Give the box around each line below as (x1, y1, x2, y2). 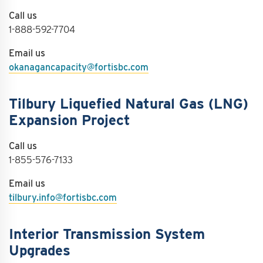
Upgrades (9, 242, 70, 259)
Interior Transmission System (9, 225, 205, 242)
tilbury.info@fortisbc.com (9, 192, 117, 203)
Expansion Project (9, 112, 130, 129)
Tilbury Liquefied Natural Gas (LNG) (9, 95, 248, 112)
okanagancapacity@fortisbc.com (9, 62, 149, 73)
